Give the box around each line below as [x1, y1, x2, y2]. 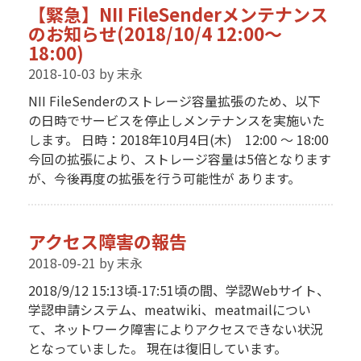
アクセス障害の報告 [27, 228, 187, 255]
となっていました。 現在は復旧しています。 [27, 338, 287, 358]
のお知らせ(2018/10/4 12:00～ [27, 19, 282, 46]
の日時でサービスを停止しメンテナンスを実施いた [27, 110, 325, 131]
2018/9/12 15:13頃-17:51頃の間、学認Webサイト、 [27, 280, 330, 300]
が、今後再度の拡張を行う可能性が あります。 [27, 168, 301, 189]
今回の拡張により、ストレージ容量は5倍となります [27, 149, 331, 169]
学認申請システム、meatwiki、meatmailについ [27, 299, 311, 319]
